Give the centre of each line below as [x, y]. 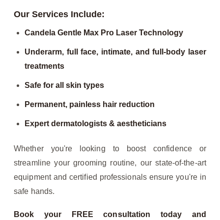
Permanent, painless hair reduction [90, 105]
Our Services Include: [59, 14]
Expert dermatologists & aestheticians [96, 124]
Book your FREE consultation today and [110, 215]
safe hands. [34, 192]
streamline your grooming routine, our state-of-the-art [110, 163]
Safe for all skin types [64, 85]
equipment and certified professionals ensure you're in [110, 177]
